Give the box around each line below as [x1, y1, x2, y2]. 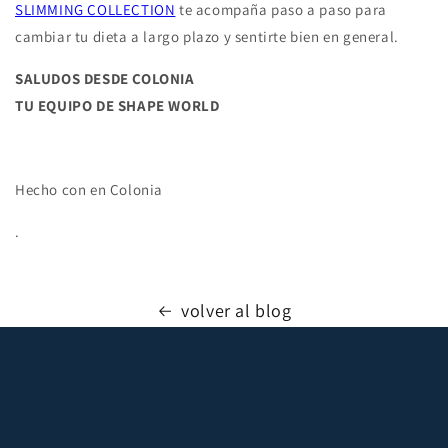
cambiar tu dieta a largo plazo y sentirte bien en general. [15, 27, 399, 47]
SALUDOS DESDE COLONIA [15, 69, 195, 89]
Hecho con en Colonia [15, 180, 163, 200]
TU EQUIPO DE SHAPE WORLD [15, 96, 220, 116]
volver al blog [181, 299, 292, 323]
